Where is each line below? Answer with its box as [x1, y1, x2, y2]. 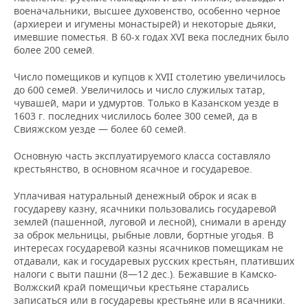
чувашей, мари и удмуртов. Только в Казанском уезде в [14, 96, 278, 110]
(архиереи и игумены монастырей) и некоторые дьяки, [14, 17, 276, 31]
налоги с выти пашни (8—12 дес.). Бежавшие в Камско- [14, 267, 277, 281]
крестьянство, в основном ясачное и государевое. [14, 162, 252, 176]
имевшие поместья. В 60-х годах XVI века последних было [14, 30, 289, 44]
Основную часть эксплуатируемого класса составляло [14, 149, 270, 163]
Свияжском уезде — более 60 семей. [14, 122, 186, 136]
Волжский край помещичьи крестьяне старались [14, 280, 249, 294]
